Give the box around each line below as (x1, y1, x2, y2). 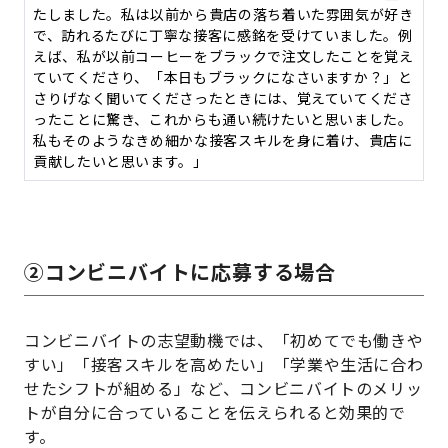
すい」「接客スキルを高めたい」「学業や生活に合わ (24, 352, 424, 377)
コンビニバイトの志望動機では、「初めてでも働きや (24, 328, 424, 353)
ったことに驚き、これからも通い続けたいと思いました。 (33, 109, 413, 130)
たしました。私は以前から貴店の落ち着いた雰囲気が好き (33, 4, 414, 25)
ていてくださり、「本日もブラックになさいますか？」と (33, 67, 413, 88)
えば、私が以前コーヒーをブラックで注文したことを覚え (33, 46, 414, 67)
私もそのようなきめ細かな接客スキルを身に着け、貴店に (33, 130, 413, 151)
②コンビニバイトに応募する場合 (24, 257, 336, 287)
